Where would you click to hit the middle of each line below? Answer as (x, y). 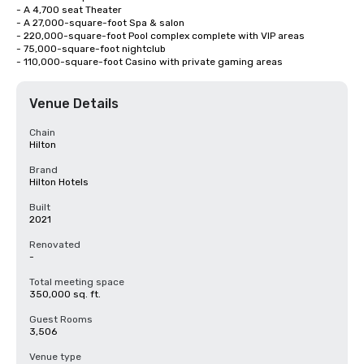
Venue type (55, 357)
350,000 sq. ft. (65, 294)
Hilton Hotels (59, 182)
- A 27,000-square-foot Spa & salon (100, 23)
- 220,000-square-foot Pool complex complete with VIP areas (160, 36)
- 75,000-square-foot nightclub (91, 49)
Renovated (55, 245)
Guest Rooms (61, 319)
